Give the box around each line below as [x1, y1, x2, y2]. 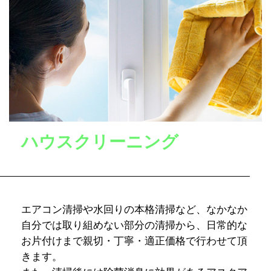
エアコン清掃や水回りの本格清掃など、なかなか [21, 204, 247, 216]
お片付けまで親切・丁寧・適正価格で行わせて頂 [21, 235, 247, 247]
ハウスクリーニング [21, 132, 178, 152]
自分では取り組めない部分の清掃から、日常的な [21, 220, 247, 232]
